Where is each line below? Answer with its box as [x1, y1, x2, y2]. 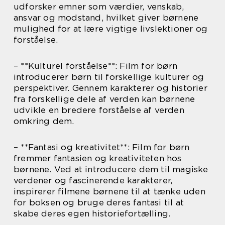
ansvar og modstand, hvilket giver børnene [14, 13, 199, 23]
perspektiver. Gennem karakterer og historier [14, 83, 207, 93]
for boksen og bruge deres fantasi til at [14, 197, 184, 207]
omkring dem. [14, 116, 74, 126]
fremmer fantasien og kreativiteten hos [14, 153, 182, 163]
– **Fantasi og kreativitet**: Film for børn [14, 142, 190, 152]
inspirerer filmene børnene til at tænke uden [14, 186, 205, 196]
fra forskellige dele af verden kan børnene [14, 94, 195, 104]
